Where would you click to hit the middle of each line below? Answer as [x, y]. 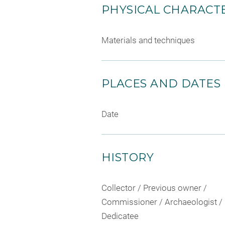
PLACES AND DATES [161, 83]
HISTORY [128, 157]
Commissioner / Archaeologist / [162, 202]
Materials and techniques [148, 40]
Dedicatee [120, 216]
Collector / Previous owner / [154, 188]
